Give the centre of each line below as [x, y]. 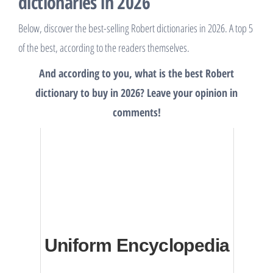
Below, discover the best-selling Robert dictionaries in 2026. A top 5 [136, 28]
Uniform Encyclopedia [137, 245]
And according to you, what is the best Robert [136, 73]
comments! [136, 112]
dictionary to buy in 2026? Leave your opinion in [136, 93]
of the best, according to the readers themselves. [104, 48]
